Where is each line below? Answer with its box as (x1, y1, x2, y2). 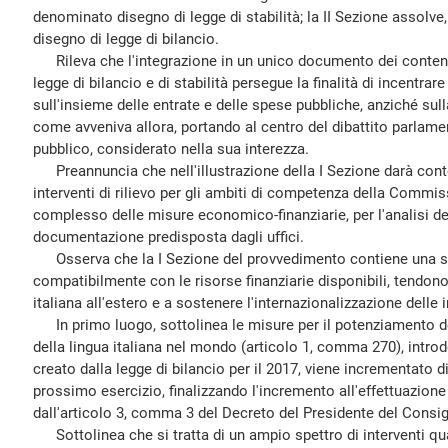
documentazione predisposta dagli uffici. (33, 228, 304, 246)
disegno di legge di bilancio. (33, 30, 219, 48)
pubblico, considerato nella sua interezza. (33, 140, 309, 158)
